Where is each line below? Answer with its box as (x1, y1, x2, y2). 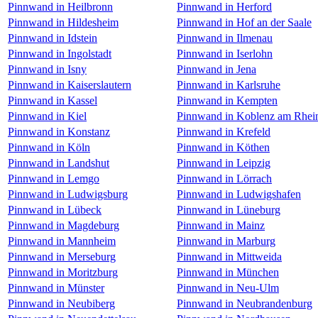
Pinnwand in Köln (8, 141, 90, 153)
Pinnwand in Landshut (8, 156, 109, 169)
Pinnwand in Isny (8, 62, 87, 75)
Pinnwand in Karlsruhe (177, 78, 280, 91)
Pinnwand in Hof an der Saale (177, 16, 312, 28)
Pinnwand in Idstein (8, 31, 97, 44)
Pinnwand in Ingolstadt (8, 47, 111, 60)
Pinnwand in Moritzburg (8, 265, 118, 278)
